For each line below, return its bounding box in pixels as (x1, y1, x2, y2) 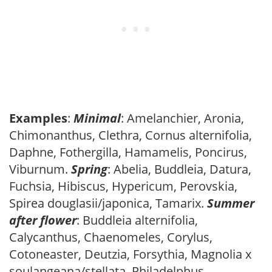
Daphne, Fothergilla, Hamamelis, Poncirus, (9, 143, 247, 160)
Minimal (73, 109, 121, 126)
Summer (207, 194, 254, 211)
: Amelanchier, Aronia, (121, 109, 244, 126)
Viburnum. (9, 160, 71, 177)
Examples (9, 109, 67, 126)
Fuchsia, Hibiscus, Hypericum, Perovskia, (9, 177, 237, 194)
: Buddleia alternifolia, (76, 211, 198, 228)
